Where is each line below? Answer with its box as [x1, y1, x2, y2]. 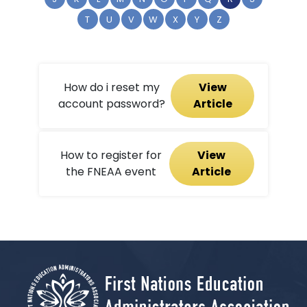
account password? [58, 95, 165, 112]
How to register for [60, 147, 162, 163]
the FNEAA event [65, 163, 156, 180]
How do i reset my [63, 79, 160, 95]
